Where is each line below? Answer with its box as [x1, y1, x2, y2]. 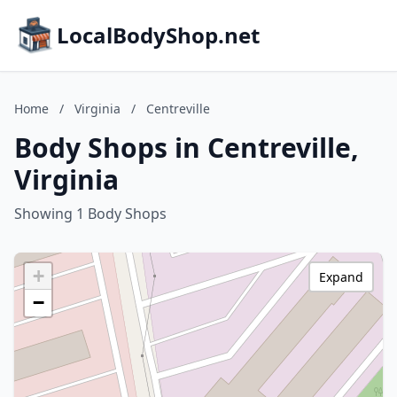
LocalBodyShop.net [57, 20, 260, 50]
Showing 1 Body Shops [14, 204, 167, 223]
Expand [319, 269, 363, 285]
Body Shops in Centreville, [14, 129, 359, 166]
